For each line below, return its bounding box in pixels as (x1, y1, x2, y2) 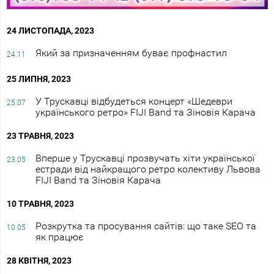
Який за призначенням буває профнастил (35, 47, 227, 59)
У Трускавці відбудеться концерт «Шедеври (35, 95, 232, 108)
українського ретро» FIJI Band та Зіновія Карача (35, 106, 256, 119)
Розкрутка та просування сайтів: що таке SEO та (35, 220, 256, 232)
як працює (35, 231, 84, 243)
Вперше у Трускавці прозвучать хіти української (35, 152, 255, 165)
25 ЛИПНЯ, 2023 (7, 74, 71, 84)
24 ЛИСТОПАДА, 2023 (7, 26, 94, 36)
